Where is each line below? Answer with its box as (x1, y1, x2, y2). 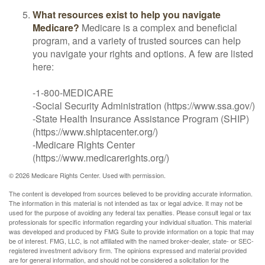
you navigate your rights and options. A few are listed (33, 47, 253, 60)
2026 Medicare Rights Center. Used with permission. (15, 170, 166, 180)
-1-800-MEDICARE (33, 86, 114, 99)
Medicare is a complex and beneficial (79, 21, 237, 34)
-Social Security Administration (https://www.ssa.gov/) (33, 99, 255, 112)
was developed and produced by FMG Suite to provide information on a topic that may (9, 227, 254, 236)
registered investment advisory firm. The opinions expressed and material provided (9, 245, 247, 255)
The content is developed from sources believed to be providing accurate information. (9, 189, 253, 198)
